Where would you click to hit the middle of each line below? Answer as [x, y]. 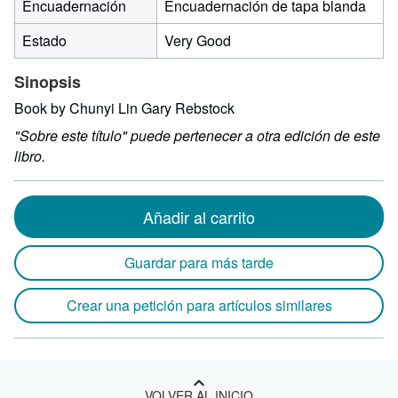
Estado [44, 40]
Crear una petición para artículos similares [199, 305]
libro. [30, 156]
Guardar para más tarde [199, 263]
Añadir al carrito [199, 217]
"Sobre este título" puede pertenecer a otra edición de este [197, 135]
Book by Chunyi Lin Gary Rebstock [124, 108]
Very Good [198, 40]
